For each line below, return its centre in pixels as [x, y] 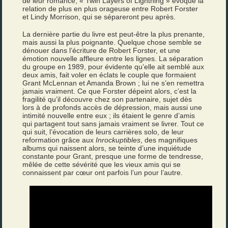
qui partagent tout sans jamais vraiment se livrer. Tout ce [113, 123]
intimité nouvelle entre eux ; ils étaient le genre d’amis [109, 115]
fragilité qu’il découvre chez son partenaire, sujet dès [107, 99]
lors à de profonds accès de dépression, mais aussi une [112, 107]
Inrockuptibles [118, 140]
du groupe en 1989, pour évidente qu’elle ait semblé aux [113, 66]
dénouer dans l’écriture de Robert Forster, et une [102, 50]
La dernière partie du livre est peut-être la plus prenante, [114, 34]
